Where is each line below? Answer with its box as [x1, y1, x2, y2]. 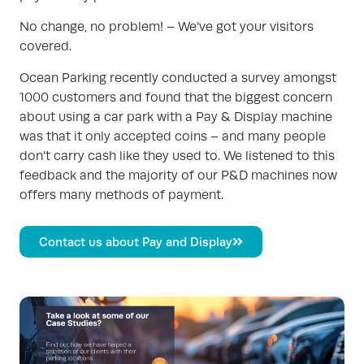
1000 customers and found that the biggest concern [19, 89, 332, 105]
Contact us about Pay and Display [39, 235, 232, 249]
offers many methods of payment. [19, 187, 223, 202]
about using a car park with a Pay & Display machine [19, 109, 332, 124]
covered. [19, 39, 71, 54]
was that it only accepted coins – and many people [19, 128, 326, 144]
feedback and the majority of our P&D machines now [19, 167, 337, 183]
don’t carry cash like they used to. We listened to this [19, 148, 335, 163]
